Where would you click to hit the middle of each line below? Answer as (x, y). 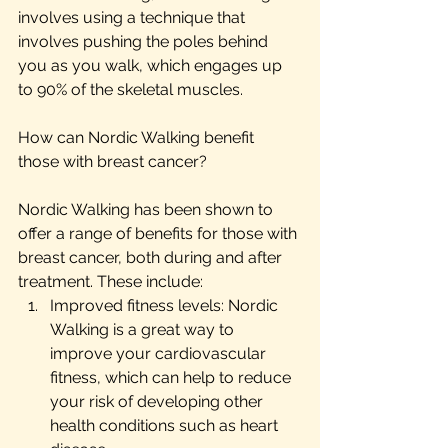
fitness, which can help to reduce (172, 377)
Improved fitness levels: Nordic (166, 305)
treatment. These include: (110, 281)
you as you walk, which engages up (152, 65)
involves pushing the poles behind (145, 41)
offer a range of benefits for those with (159, 233)
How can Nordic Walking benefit (138, 137)
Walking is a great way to (144, 329)
